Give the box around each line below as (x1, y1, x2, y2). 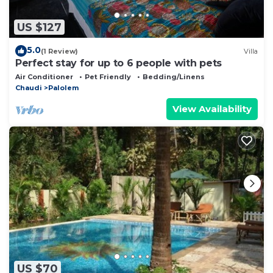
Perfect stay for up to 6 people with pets (15, 57, 222, 69)
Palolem (48, 83, 79, 93)
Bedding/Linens (143, 73, 205, 82)
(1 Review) (41, 46, 78, 55)
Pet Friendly (85, 73, 131, 82)
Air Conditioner (15, 73, 73, 82)
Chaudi (15, 83, 42, 93)
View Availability (172, 103, 252, 115)
